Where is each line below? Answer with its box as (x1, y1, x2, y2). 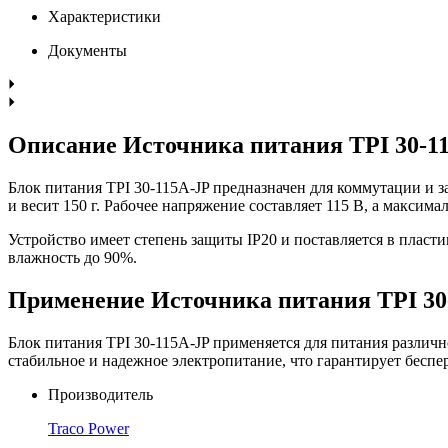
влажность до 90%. (8, 248, 137, 266)
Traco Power (48, 419, 129, 437)
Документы (48, 41, 127, 59)
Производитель (48, 385, 153, 403)
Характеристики (48, 7, 161, 25)
